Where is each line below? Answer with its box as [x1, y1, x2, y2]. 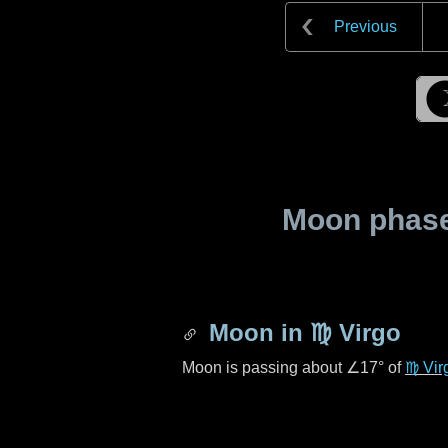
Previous [334, 18, 397, 35]
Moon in [202, 319, 310, 346]
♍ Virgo [310, 319, 401, 346]
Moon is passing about [182, 359, 346, 376]
